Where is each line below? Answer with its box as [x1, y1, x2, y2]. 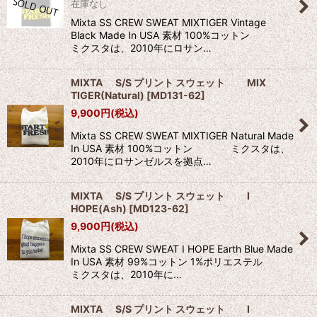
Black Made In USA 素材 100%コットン [71, 29, 285, 42]
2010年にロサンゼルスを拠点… [71, 155, 212, 168]
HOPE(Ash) [71, 202, 127, 215]
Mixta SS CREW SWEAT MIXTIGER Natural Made [71, 129, 294, 142]
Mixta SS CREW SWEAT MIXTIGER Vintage [71, 16, 266, 29]
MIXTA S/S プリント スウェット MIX [71, 76, 266, 89]
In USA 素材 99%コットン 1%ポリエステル [71, 255, 285, 268]
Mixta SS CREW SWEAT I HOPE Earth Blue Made [71, 243, 293, 255]
